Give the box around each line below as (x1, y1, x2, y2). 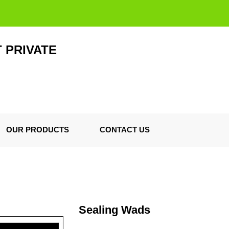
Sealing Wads (79, 203, 150, 216)
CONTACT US (100, 125, 150, 134)
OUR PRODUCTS (6, 125, 69, 134)
